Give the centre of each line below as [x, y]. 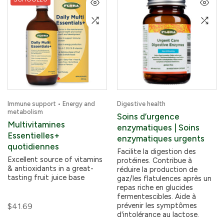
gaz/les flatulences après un [164, 178]
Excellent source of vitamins [55, 159]
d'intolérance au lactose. [158, 214]
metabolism [25, 112]
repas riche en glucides [155, 187]
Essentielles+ [33, 135]
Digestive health [141, 104]
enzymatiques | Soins [158, 127]
